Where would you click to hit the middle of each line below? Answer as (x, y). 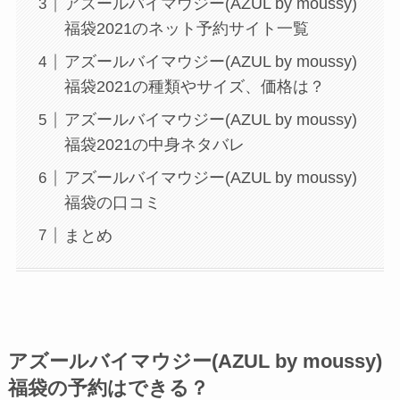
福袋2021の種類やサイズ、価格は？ (194, 87)
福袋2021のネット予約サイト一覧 (186, 29)
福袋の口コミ (112, 203)
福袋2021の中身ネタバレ (154, 145)
